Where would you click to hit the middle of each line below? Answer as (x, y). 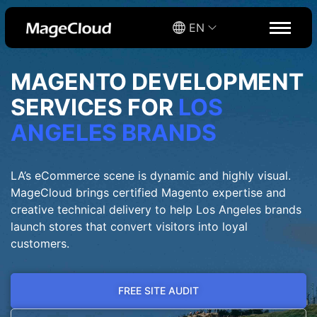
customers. (40, 243)
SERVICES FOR (94, 107)
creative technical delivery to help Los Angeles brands (156, 209)
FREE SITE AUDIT (158, 290)
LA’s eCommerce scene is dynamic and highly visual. (151, 175)
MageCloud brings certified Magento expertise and (148, 192)
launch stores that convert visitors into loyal (129, 226)
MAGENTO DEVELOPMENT (157, 82)
